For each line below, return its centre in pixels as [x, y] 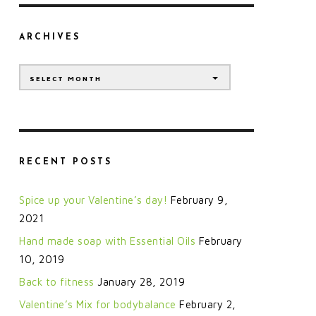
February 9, [199, 200]
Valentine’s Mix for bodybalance [98, 304]
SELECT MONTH [66, 78]
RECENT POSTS [66, 162]
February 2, [208, 304]
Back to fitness [57, 281]
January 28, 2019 [141, 281]
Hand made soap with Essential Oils [107, 241]
